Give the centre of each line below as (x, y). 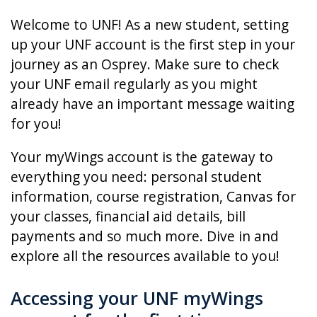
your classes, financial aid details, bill (128, 217)
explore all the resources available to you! (145, 256)
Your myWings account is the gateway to (142, 157)
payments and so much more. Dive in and (145, 236)
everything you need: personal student (136, 177)
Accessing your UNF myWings (137, 298)
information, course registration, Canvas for (153, 197)
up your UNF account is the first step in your (153, 45)
